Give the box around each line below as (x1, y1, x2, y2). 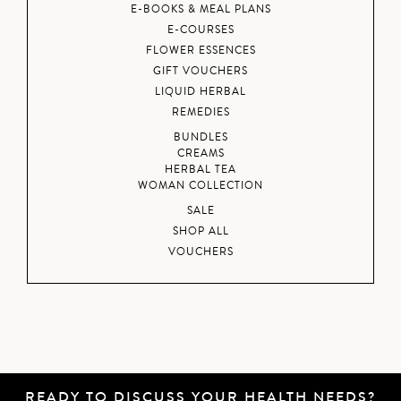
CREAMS (176, 146, 225, 161)
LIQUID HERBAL (155, 84, 246, 99)
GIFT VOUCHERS (153, 64, 248, 79)
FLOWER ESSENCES (145, 43, 256, 58)
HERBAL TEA (165, 162, 236, 177)
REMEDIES (171, 105, 230, 120)
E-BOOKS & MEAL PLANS (130, 2, 271, 17)
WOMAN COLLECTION (138, 178, 263, 193)
